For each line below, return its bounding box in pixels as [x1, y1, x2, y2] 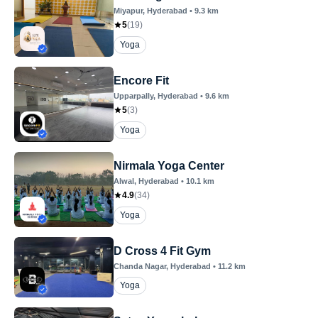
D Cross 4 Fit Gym [114, 245, 211, 257]
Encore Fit [114, 75, 169, 87]
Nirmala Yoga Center [114, 160, 224, 172]
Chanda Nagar [114, 262, 166, 270]
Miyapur [114, 6, 143, 15]
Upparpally [114, 92, 153, 100]
